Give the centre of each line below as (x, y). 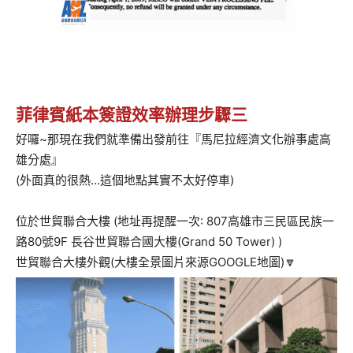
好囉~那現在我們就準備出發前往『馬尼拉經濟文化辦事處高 (173, 139)
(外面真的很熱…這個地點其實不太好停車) (125, 180)
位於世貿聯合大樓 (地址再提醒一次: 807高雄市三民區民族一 (175, 221)
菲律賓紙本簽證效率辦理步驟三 (132, 115)
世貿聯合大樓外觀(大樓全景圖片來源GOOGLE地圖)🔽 (156, 262)
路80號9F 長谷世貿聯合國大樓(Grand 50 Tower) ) (149, 242)
